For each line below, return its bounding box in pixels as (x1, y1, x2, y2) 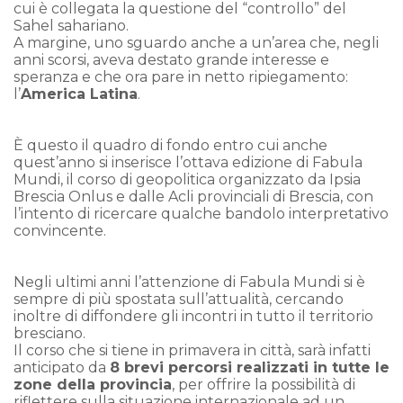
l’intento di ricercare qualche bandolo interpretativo (13, 204, 389, 222)
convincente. (13, 221, 106, 239)
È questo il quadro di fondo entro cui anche (13, 136, 327, 154)
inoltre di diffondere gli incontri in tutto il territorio (13, 307, 373, 325)
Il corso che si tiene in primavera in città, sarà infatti (13, 341, 371, 359)
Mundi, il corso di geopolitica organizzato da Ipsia (13, 170, 361, 188)
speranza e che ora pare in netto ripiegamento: (13, 67, 348, 85)
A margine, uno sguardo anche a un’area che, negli (13, 33, 379, 51)
